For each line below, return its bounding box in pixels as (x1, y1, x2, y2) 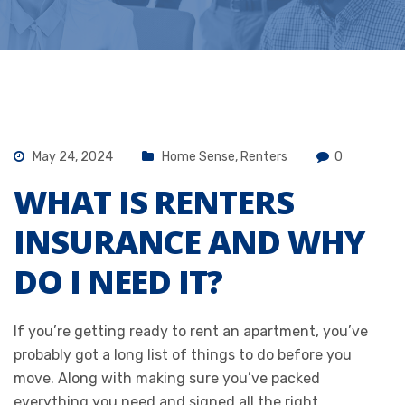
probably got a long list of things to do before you (14, 345, 352, 363)
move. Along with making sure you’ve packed (14, 369, 320, 387)
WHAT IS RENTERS (14, 179, 294, 224)
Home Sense (162, 148, 235, 165)
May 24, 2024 (30, 148, 113, 165)
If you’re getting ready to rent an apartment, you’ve (14, 322, 368, 340)
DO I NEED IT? (14, 259, 222, 304)
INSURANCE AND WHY (14, 219, 364, 264)
